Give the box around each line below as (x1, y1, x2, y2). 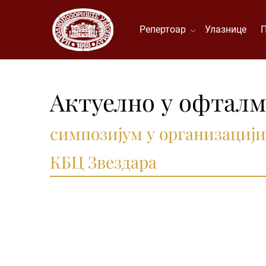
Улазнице (204, 24, 246, 35)
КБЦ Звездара (50, 151, 157, 173)
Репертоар (139, 24, 191, 35)
